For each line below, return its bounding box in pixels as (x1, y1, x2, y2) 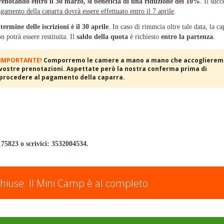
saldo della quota (76, 33, 128, 41)
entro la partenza (161, 33, 213, 41)
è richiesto (128, 33, 161, 41)
